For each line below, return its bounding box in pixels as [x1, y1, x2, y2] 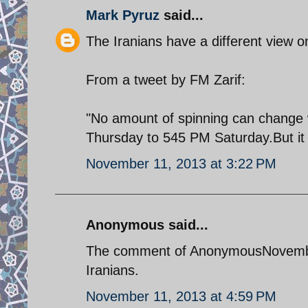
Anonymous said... [86, 217, 208, 232]
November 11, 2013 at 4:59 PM [86, 288, 276, 304]
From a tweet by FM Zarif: [86, 71, 245, 87]
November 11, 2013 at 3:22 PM [86, 155, 276, 171]
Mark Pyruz [86, 7, 159, 23]
